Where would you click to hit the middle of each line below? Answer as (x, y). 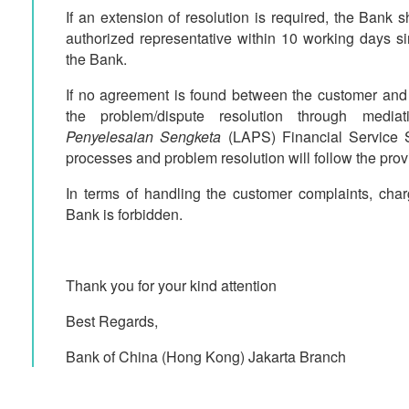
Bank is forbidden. (124, 214)
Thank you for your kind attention (171, 285)
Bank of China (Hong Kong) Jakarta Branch (206, 357)
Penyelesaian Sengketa (144, 136)
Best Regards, (112, 321)
